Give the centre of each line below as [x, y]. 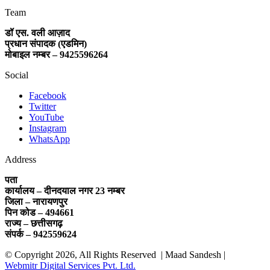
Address [20, 160]
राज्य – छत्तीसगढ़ [34, 224]
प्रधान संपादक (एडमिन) [46, 44]
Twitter [42, 107]
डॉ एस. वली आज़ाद [37, 33]
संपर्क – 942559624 [41, 234]
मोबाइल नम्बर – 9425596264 [56, 55]
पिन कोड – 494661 [39, 213]
